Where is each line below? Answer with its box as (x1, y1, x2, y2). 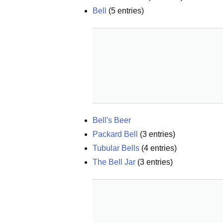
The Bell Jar (93, 158, 135, 166)
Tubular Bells (93, 144, 139, 152)
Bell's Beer (93, 116, 131, 124)
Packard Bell (93, 130, 138, 138)
